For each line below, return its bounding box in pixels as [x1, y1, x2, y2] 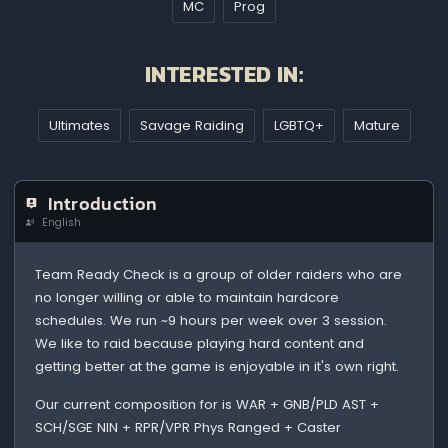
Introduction [48, 190, 158, 217]
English [36, 214, 82, 230]
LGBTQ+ [273, 115, 324, 135]
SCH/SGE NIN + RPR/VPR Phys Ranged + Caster [35, 417, 342, 437]
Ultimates [48, 115, 110, 135]
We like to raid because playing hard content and [35, 333, 365, 353]
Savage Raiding [139, 115, 244, 135]
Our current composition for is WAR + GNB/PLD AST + [35, 394, 380, 414]
